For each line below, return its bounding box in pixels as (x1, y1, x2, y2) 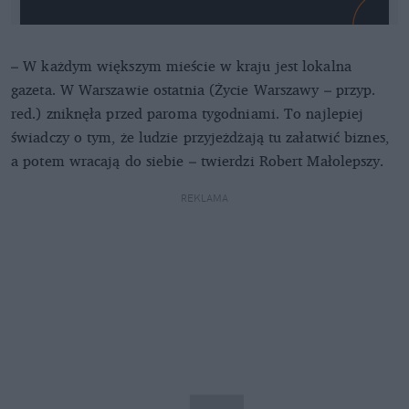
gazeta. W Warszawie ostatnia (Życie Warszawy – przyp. (11, 77, 376, 101)
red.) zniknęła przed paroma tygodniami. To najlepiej (11, 100, 364, 125)
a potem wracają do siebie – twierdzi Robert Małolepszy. (11, 148, 384, 173)
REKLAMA (181, 191, 228, 204)
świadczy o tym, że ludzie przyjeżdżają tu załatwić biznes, (11, 124, 389, 149)
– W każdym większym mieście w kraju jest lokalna (11, 53, 351, 78)
